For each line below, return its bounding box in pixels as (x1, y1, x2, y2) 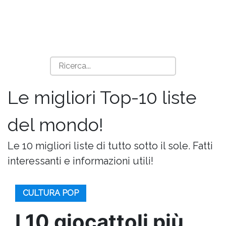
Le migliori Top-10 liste (8, 87, 197, 108)
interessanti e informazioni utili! (8, 155, 153, 167)
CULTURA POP (23, 188, 79, 198)
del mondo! (8, 114, 103, 135)
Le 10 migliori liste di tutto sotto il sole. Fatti (8, 140, 213, 152)
